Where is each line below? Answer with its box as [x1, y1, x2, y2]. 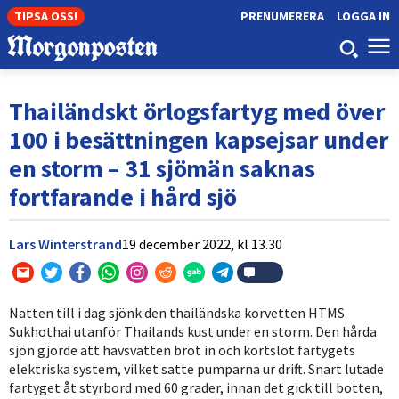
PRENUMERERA [240, 8, 324, 24]
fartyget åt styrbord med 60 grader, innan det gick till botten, [9, 378, 383, 396]
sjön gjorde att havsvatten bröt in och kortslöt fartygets [9, 340, 355, 359]
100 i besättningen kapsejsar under [9, 123, 388, 156]
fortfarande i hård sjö [9, 180, 237, 213]
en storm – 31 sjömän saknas [9, 151, 315, 184]
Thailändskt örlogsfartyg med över [9, 94, 385, 127]
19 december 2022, [122, 234, 234, 253]
